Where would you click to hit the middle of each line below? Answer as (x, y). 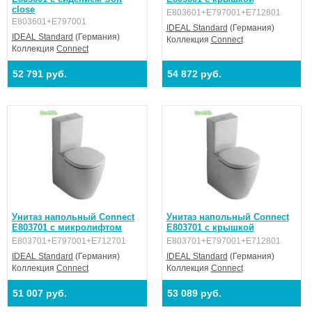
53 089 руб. (194, 293)
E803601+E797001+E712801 (223, 13)
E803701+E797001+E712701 (69, 241)
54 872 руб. (194, 74)
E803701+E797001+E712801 (223, 241)
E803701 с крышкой (210, 227)
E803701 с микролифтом (67, 227)
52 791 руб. (40, 74)
